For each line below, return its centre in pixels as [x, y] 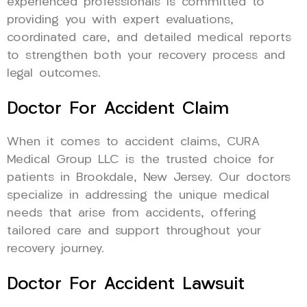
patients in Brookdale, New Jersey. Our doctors [149, 177]
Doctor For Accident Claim [118, 109]
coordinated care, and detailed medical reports [149, 38]
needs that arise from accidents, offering [132, 213]
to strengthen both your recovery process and [146, 56]
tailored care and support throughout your [134, 231]
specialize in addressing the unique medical [138, 195]
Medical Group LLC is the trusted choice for [140, 160]
